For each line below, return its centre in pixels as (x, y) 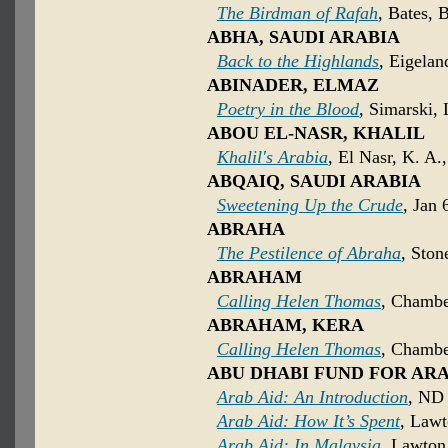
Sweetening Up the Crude (310, 205)
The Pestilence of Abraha (309, 253)
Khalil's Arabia (272, 157)
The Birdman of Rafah (297, 13)
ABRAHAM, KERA (285, 325)
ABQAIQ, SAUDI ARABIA (314, 181)
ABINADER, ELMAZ (293, 85)
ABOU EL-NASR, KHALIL (316, 133)
